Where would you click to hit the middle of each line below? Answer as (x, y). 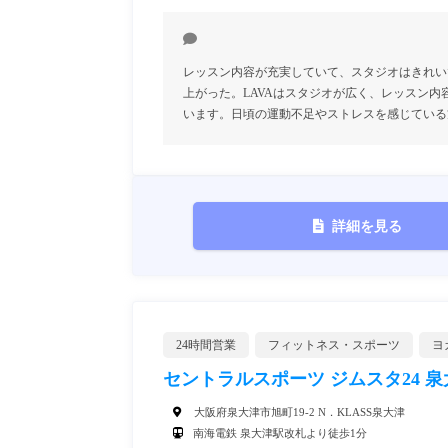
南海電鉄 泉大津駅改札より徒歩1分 (280, 432)
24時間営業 (206, 344)
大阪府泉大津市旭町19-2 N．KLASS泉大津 (298, 411)
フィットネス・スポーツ (334, 344)
